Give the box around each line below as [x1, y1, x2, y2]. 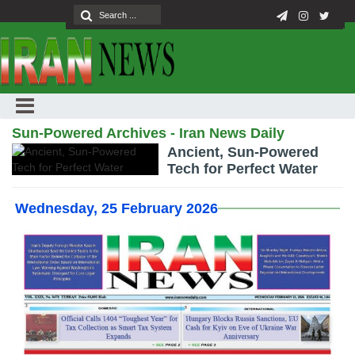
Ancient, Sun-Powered [167, 144, 319, 160]
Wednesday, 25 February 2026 [15, 200, 219, 216]
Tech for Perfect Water [167, 161, 319, 177]
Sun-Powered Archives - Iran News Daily [12, 125, 284, 141]
